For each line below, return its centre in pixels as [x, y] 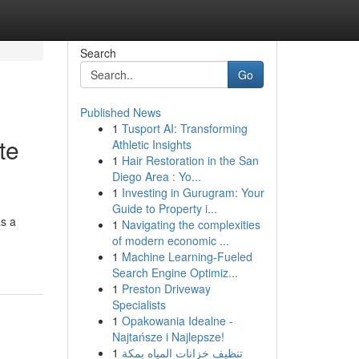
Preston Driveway [166, 288]
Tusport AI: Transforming [184, 128]
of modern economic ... [170, 240]
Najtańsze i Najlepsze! [168, 337]
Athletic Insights [151, 144]
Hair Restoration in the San [190, 160]
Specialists [139, 305]
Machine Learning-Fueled [187, 256]
